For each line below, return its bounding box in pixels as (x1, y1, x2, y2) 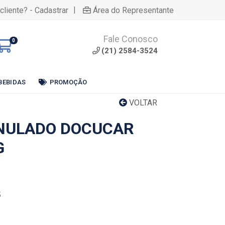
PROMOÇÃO (49, 78, 87, 86)
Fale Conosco (103, 34, 158, 44)
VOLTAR (127, 98, 157, 107)
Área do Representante (93, 5, 174, 15)
